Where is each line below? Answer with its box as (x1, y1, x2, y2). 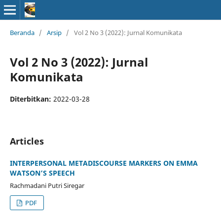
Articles (9, 135, 44, 147)
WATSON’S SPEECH (9, 168, 75, 178)
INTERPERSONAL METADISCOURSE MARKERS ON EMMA (9, 158, 198, 168)
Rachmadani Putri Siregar (9, 181, 84, 190)
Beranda (9, 28, 35, 37)
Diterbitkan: (9, 94, 53, 104)
